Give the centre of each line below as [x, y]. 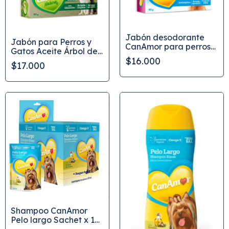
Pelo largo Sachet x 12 [55, 220]
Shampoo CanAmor [49, 210]
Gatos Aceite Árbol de [54, 51]
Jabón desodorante [165, 37]
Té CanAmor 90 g [44, 61]
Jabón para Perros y [51, 42]
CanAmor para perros [168, 46]
